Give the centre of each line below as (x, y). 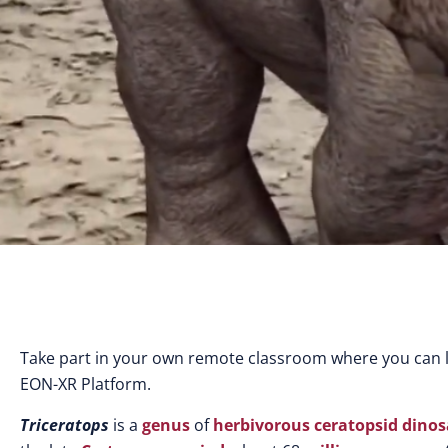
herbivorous (261, 425)
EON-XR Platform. (85, 384)
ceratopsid (356, 425)
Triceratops (64, 425)
